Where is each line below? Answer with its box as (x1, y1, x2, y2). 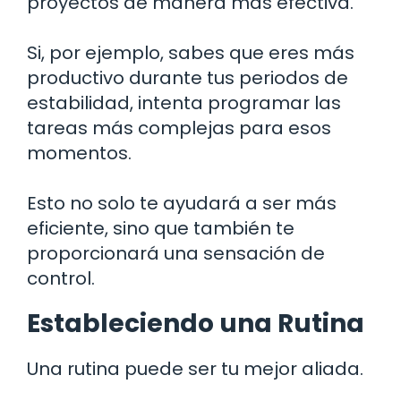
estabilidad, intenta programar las (27, 90, 341, 115)
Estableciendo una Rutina (27, 305, 364, 341)
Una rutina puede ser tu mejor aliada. (27, 355, 363, 381)
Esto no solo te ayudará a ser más (27, 190, 337, 216)
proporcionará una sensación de (27, 240, 325, 266)
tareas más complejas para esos (27, 115, 331, 141)
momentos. (27, 140, 132, 166)
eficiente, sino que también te (27, 215, 294, 241)
